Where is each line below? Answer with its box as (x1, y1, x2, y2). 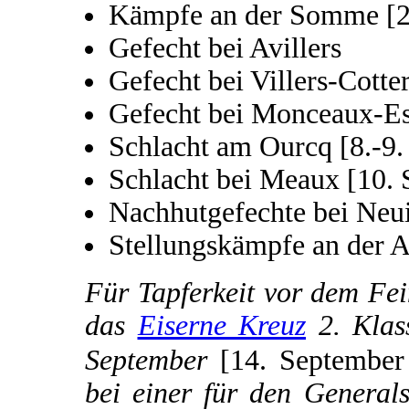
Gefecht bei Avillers (109, 31, 341, 64)
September (85, 344, 207, 377)
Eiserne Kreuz (137, 309, 306, 341)
